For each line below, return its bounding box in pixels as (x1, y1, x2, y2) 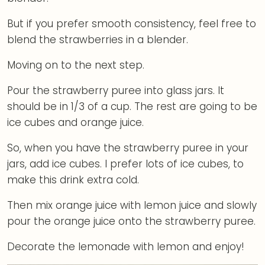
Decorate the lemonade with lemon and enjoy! (7, 240, 244, 254)
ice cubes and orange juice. (7, 115, 144, 130)
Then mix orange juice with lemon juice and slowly (7, 198, 257, 213)
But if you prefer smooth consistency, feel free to (7, 17, 256, 31)
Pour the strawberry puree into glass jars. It (7, 83, 224, 98)
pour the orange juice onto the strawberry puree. (7, 214, 256, 229)
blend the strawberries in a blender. (7, 33, 188, 47)
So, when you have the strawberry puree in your (7, 141, 248, 156)
